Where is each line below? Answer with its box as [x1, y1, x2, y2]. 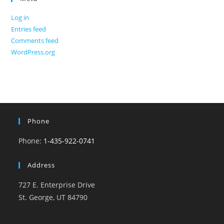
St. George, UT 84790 [18, 192, 88, 202]
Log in [11, 13, 29, 22]
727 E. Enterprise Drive [18, 180, 95, 189]
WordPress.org [11, 47, 55, 56]
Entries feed [11, 24, 46, 33]
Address [27, 160, 55, 169]
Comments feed [11, 36, 59, 45]
